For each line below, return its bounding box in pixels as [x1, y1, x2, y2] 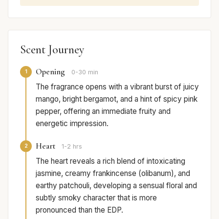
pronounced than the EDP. [36, 205, 123, 215]
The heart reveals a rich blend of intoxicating [36, 156, 185, 166]
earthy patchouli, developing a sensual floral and [36, 180, 197, 190]
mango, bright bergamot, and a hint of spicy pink [36, 94, 197, 104]
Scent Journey [20, 42, 84, 57]
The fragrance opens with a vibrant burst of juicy [36, 82, 199, 91]
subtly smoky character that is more [36, 193, 157, 202]
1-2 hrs [62, 142, 82, 150]
